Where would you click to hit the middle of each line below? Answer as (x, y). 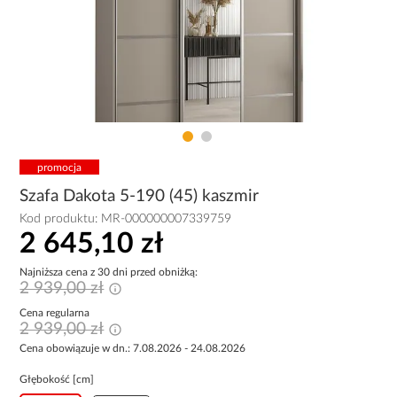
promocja (60, 167)
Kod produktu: (61, 219)
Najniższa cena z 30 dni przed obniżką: (109, 272)
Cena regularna (55, 312)
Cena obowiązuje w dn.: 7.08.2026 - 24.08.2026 (133, 348)
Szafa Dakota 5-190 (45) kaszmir (140, 196)
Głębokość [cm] (57, 379)
